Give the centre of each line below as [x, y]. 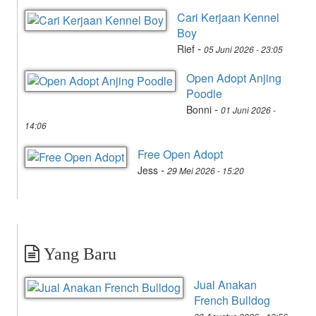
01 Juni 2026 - [248, 109]
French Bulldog [232, 300]
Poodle [204, 93]
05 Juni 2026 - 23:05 [243, 49]
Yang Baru [78, 254]
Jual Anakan [225, 284]
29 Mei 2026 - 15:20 [206, 170]
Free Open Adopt [180, 154]
